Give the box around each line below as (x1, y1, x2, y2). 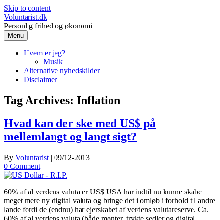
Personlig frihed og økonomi (4, 22, 92, 30)
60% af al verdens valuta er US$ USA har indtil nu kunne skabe (4, 187, 202, 196)
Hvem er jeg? (24, 49, 65, 57)
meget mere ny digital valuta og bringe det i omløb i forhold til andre (4, 196, 215, 205)
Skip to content (4, 4, 51, 12)
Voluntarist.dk (4, 13, 47, 21)
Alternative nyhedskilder (24, 66, 100, 75)
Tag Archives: (4, 93, 77, 107)
